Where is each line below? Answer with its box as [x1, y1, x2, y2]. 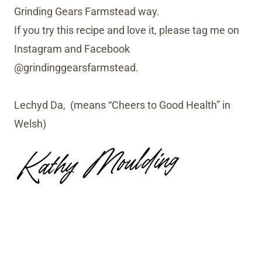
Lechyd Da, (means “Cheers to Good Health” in [14, 99, 230, 112]
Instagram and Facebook [14, 43, 130, 56]
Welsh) [14, 118, 46, 130]
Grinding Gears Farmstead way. [14, 5, 160, 18]
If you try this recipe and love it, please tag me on [14, 24, 239, 37]
